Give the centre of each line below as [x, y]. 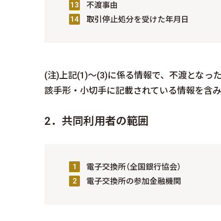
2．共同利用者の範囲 [96, 121]
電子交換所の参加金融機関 [134, 181]
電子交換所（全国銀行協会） [134, 167]
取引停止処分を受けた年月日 [138, 19]
